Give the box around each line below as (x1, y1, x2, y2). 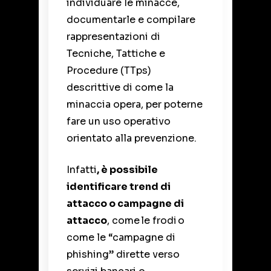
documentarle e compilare (67, 13, 195, 27)
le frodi (141, 214, 177, 227)
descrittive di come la (67, 81, 174, 94)
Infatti (67, 163, 97, 177)
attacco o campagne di (67, 197, 184, 211)
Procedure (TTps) (67, 64, 151, 77)
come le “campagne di (67, 231, 175, 244)
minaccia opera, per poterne (67, 98, 203, 111)
